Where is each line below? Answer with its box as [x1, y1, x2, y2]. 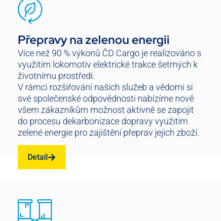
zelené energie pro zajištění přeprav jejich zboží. [18, 127, 199, 138]
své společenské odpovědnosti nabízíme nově [18, 93, 194, 104]
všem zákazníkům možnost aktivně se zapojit [18, 104, 194, 115]
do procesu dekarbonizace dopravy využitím [18, 115, 188, 126]
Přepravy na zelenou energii [18, 32, 170, 47]
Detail [28, 152, 48, 162]
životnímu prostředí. [18, 70, 95, 81]
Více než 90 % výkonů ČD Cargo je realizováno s [18, 47, 201, 58]
